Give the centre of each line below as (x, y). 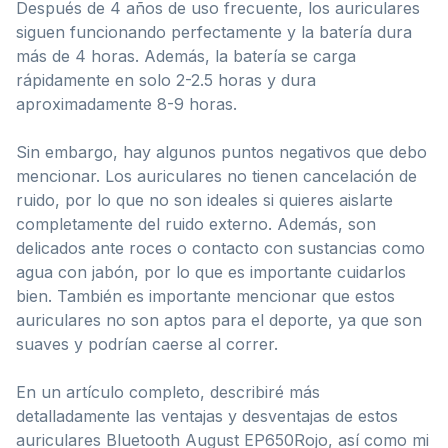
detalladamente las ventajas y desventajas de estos (207, 415)
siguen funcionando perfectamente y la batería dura (214, 31)
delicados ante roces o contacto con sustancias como (220, 247)
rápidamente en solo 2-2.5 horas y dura (166, 79)
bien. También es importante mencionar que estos (205, 295)
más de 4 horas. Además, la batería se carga (186, 55)
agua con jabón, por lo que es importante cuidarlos (211, 271)
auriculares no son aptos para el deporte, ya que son (219, 319)
